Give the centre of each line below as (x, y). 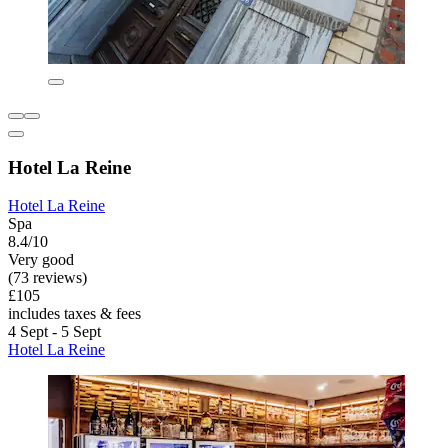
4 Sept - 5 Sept (54, 332)
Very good (41, 260)
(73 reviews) (47, 278)
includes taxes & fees (74, 314)
